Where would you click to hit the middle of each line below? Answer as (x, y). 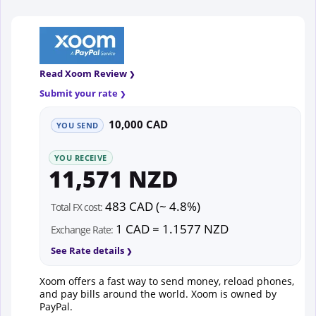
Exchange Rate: (82, 229)
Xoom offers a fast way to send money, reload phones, (167, 281)
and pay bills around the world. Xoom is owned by (158, 293)
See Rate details (87, 250)
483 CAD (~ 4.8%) (151, 206)
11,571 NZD (113, 178)
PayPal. (56, 306)
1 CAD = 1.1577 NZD (171, 229)
